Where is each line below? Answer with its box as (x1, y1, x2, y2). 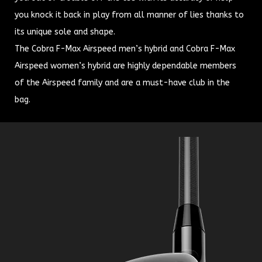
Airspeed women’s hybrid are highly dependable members (15, 61, 236, 71)
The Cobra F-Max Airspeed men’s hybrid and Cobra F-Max (15, 44, 235, 54)
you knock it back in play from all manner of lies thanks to (15, 10, 244, 20)
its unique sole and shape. (15, 27, 115, 37)
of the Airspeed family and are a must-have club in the (15, 78, 230, 88)
